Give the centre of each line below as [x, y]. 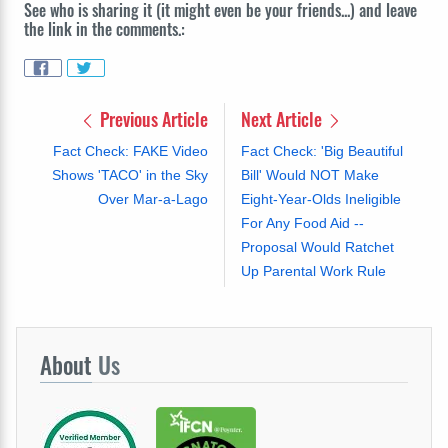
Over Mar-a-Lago [152, 198]
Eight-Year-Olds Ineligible [320, 198]
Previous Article [151, 118]
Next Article [283, 118]
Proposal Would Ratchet [317, 246]
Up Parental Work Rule [313, 270]
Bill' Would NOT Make [309, 174]
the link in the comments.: [104, 28]
